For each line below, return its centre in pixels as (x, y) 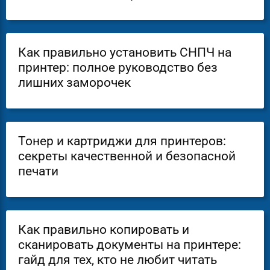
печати (38, 171)
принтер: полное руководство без (118, 67)
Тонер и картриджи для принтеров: (122, 141)
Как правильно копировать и (104, 230)
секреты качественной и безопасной (127, 156)
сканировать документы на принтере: (130, 245)
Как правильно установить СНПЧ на (125, 52)
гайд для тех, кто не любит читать (118, 260)
